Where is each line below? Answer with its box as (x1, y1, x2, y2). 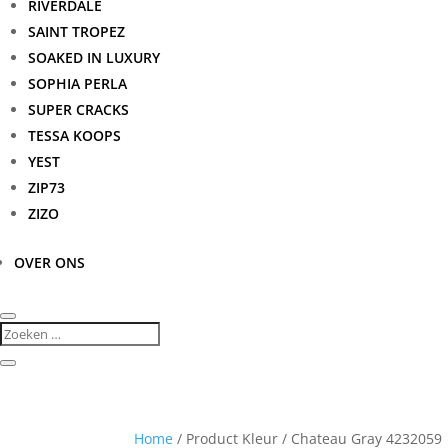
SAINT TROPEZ (28, 22, 125, 41)
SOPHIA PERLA (28, 74, 127, 93)
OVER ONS (14, 253, 85, 272)
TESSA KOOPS (28, 126, 121, 145)
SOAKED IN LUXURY (28, 48, 160, 67)
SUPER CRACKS (28, 100, 129, 119)
